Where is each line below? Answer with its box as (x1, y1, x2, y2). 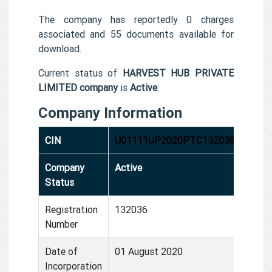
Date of (45, 245, 78, 257)
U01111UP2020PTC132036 (115, 134, 235, 146)
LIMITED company (38, 81, 118, 93)
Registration (45, 203, 98, 216)
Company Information (38, 103, 182, 121)
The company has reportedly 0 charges (38, 13, 234, 25)
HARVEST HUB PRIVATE (122, 66, 234, 79)
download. (38, 42, 81, 55)
